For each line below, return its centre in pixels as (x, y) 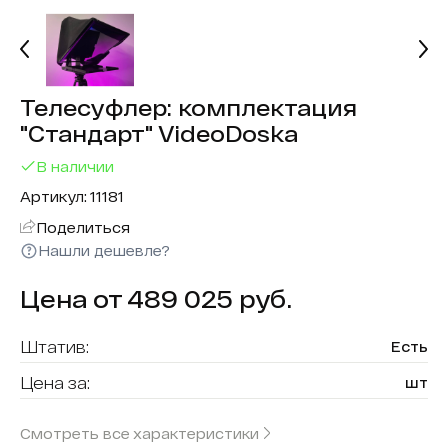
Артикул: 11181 (72, 196)
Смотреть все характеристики (139, 433)
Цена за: (55, 382)
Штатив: (54, 346)
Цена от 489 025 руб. (156, 298)
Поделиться (83, 227)
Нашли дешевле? (104, 250)
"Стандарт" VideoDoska (159, 133)
